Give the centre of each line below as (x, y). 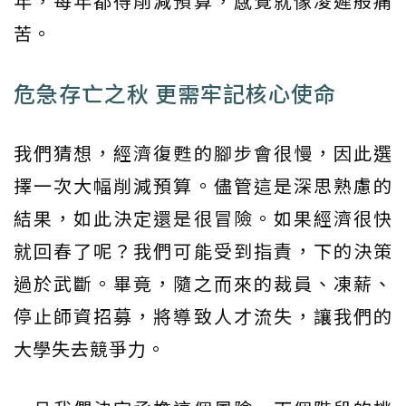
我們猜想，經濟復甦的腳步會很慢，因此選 (203, 153)
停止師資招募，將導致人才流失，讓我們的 (203, 316)
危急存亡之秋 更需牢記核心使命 (175, 93)
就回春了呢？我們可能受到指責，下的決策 (203, 251)
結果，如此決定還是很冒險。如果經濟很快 (203, 218)
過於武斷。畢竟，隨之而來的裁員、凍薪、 (203, 284)
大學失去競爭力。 (90, 349)
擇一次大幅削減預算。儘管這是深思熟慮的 (203, 186)
